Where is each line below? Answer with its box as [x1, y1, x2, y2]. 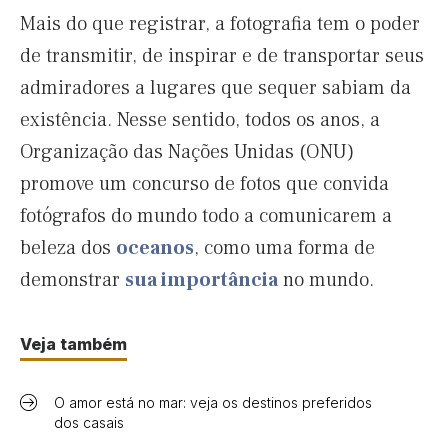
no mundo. [278, 267, 374, 293]
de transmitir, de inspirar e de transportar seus [20, 43, 424, 69]
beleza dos [20, 235, 116, 261]
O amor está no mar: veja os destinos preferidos [54, 394, 372, 411]
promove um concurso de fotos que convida [20, 171, 389, 197]
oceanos [116, 235, 194, 261]
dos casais [54, 414, 124, 431]
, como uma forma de [194, 235, 375, 261]
